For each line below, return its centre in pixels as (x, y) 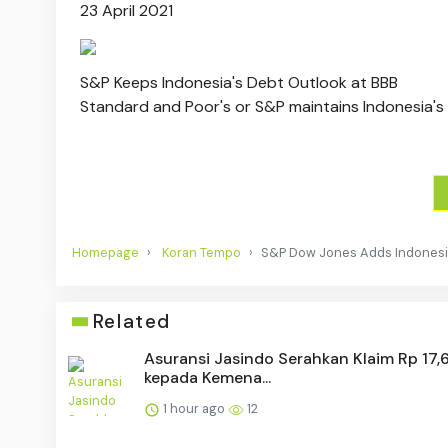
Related (131, 322)
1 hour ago (194, 409)
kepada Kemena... (207, 378)
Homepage (105, 253)
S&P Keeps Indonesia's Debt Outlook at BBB (239, 82)
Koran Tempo (201, 253)
